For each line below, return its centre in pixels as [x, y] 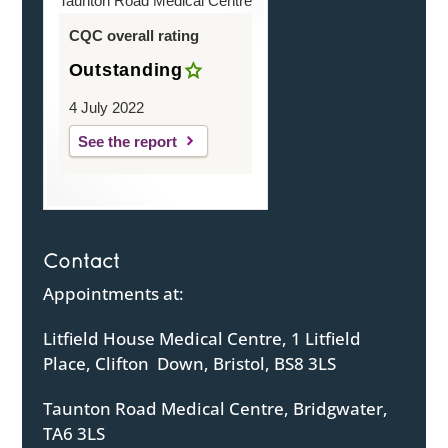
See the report [127, 141]
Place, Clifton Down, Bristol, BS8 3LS [189, 364]
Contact [81, 261]
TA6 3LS [73, 434]
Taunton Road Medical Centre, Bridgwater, [215, 409]
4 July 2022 [106, 107]
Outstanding [125, 69]
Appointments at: [113, 294]
